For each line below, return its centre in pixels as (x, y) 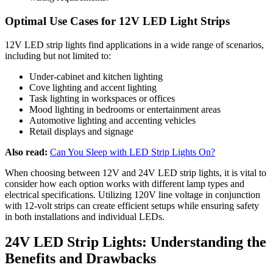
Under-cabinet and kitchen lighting (96, 76)
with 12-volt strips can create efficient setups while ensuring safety (132, 205)
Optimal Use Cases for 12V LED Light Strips (117, 21)
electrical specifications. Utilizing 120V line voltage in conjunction (133, 194)
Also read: (26, 152)
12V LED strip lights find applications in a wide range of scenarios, (134, 44)
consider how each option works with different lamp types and (125, 183)
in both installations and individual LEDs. (85, 216)
